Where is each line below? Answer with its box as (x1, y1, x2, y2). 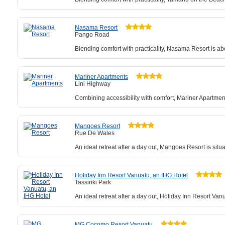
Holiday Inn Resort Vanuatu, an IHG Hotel (75, 172, 188, 179)
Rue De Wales (75, 130, 115, 137)
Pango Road (75, 31, 109, 38)
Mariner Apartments (75, 73, 128, 80)
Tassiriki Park (75, 179, 111, 186)
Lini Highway (75, 80, 110, 87)
